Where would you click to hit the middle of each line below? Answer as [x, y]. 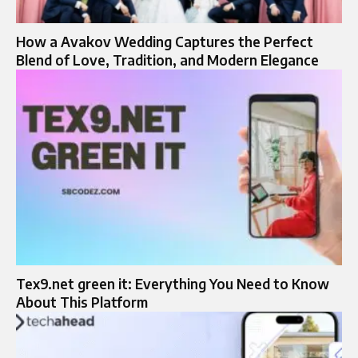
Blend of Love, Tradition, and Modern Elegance [167, 60]
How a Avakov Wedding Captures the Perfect [165, 42]
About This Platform [82, 302]
